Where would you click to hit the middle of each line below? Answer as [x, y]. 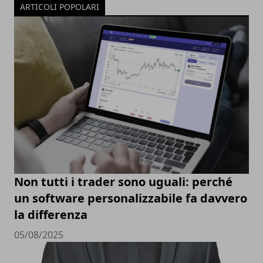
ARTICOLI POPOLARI [60, 7]
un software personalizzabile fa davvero [131, 198]
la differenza [51, 214]
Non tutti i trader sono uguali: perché [123, 181]
